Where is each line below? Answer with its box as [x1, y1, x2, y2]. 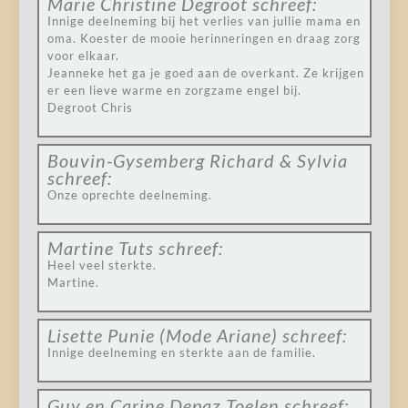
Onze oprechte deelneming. [46, 188, 212, 202]
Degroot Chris [46, 100, 133, 115]
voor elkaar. [46, 48, 119, 63]
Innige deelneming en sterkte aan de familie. [46, 345, 316, 360]
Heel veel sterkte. [46, 258, 157, 272]
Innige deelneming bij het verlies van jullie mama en [46, 14, 361, 28]
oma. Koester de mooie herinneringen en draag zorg [46, 31, 361, 46]
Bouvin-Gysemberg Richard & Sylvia [46, 149, 348, 171]
